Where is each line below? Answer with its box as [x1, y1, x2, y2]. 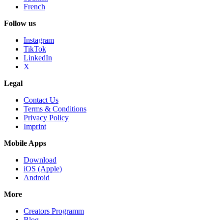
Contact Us [24, 96, 58, 105]
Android [24, 173, 50, 182]
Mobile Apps [4, 139, 46, 148]
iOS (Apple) [24, 165, 62, 173]
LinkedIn [24, 54, 52, 62]
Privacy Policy [24, 113, 69, 122]
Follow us [4, 19, 36, 28]
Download [24, 156, 56, 165]
